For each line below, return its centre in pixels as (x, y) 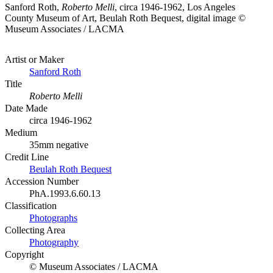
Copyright (24, 255)
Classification (31, 206)
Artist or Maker (34, 60)
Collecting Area (35, 230)
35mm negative (59, 145)
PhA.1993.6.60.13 (65, 194)
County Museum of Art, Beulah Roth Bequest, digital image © (125, 18)
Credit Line (27, 157)
